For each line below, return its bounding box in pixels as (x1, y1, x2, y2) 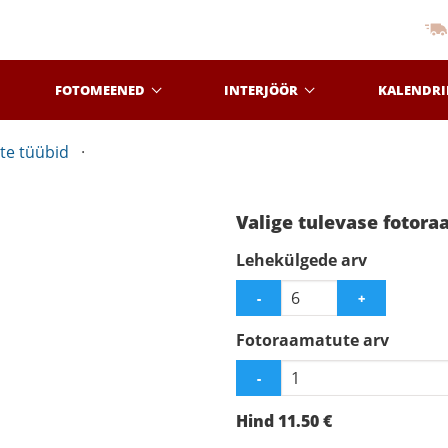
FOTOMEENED (55, 80, 146, 99)
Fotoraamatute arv (236, 329, 389, 351)
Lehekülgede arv (236, 249, 367, 271)
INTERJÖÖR (224, 80, 299, 99)
